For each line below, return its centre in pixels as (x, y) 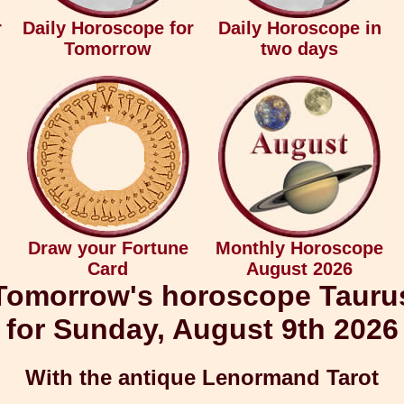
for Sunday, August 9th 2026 (202, 329)
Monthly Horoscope (299, 248)
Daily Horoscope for (108, 28)
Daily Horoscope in (299, 28)
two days (299, 49)
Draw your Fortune (108, 248)
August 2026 (299, 269)
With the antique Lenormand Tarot (202, 378)
